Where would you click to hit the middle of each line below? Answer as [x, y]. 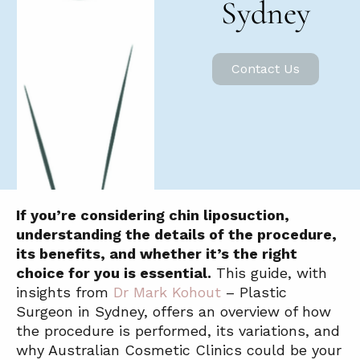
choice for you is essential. [114, 273]
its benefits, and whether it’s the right [157, 254]
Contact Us [266, 69]
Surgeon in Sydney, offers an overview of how [174, 312]
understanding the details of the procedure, [176, 235]
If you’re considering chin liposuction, [153, 215]
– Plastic [254, 292]
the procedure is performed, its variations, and [178, 331]
